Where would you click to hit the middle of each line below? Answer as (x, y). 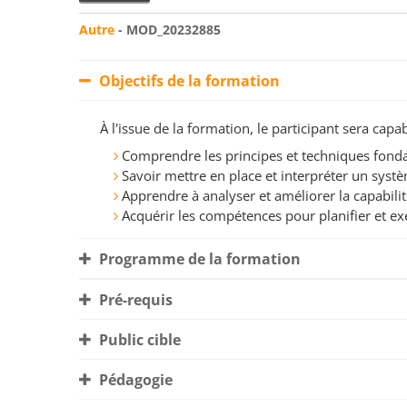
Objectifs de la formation (188, 81)
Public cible (138, 340)
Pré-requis (134, 300)
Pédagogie (134, 380)
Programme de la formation (198, 259)
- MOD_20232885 (168, 30)
